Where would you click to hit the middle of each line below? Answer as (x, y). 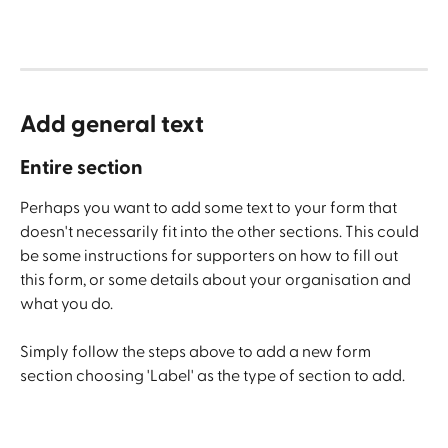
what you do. (68, 303)
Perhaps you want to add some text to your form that (210, 207)
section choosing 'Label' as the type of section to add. (212, 376)
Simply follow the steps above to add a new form (197, 352)
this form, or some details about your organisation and (217, 279)
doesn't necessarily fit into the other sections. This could (221, 231)
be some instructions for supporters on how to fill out (210, 255)
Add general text (114, 124)
